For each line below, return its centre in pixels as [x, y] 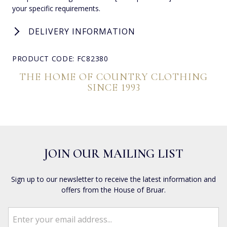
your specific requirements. [56, 8]
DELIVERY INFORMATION [82, 31]
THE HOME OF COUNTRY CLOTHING [113, 77]
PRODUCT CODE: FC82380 [60, 59]
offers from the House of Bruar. [113, 190]
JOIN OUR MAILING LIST [113, 154]
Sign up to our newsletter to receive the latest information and [113, 179]
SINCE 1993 [113, 88]
